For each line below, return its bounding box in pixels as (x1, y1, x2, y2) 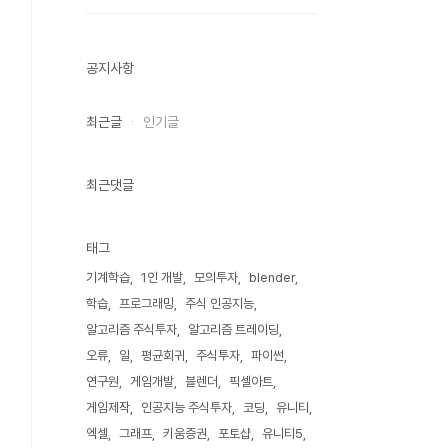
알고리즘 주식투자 (86, 322, 177, 337)
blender (249, 270, 295, 285)
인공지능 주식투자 (141, 400, 232, 415)
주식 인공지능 (185, 296, 254, 311)
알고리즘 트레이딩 (188, 322, 279, 337)
